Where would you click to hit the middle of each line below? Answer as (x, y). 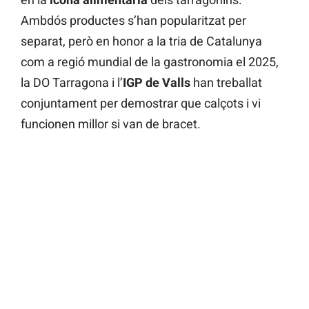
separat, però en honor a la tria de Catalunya (141, 41)
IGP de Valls (157, 83)
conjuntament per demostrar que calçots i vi (141, 103)
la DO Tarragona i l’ (72, 83)
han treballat (226, 83)
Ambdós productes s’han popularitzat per (133, 21)
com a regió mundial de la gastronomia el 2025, (150, 62)
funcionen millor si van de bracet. (111, 124)
